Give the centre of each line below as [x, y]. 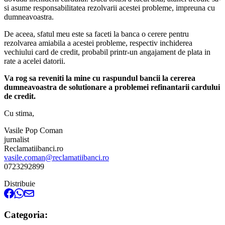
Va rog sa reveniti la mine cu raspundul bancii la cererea [100, 78]
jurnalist [17, 139]
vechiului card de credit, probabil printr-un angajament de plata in [107, 52]
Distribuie [20, 183]
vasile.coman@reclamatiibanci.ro [57, 157]
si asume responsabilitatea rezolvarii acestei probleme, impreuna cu [109, 8]
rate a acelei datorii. [35, 61]
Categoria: [26, 215]
